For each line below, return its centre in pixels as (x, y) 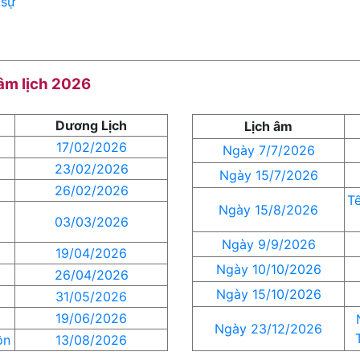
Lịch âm (268, 126)
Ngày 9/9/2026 (268, 244)
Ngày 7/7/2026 (268, 150)
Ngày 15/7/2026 (268, 175)
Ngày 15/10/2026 (268, 294)
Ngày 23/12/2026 (268, 329)
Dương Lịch (91, 125)
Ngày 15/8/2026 (268, 210)
